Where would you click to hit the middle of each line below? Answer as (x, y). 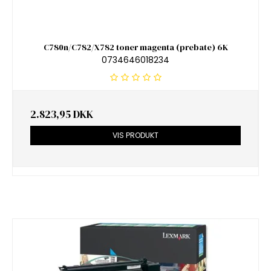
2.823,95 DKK (62, 114)
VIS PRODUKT (135, 135)
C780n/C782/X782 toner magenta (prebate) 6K (135, 47)
